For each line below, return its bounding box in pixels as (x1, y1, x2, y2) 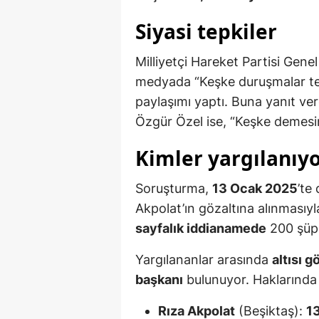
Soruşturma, (135, 181, 212, 197)
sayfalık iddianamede (135, 221, 266, 236)
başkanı (135, 272, 183, 288)
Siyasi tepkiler (135, 18, 277, 46)
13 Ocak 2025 (212, 181, 298, 197)
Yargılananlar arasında (135, 252, 272, 268)
